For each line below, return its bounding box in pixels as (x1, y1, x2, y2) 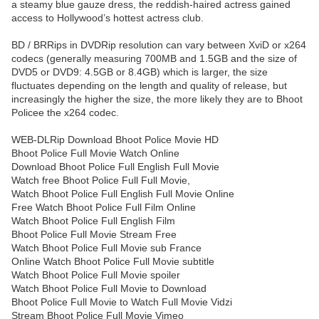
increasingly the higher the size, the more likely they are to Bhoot (11, 93, 303, 105)
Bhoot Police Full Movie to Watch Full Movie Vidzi (11, 296, 232, 308)
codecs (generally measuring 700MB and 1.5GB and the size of (11, 53, 297, 65)
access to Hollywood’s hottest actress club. (11, 12, 204, 24)
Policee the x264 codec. (11, 107, 119, 119)
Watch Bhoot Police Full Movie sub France (11, 242, 202, 254)
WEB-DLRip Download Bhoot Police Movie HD (11, 134, 219, 146)
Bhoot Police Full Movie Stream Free (11, 229, 177, 241)
